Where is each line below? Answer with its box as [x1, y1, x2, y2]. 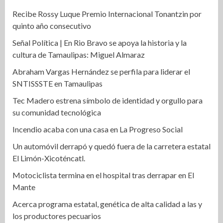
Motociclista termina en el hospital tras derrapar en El [12, 170, 194, 180]
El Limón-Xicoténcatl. [12, 153, 85, 163]
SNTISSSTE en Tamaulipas [12, 79, 103, 88]
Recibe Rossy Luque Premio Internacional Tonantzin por [12, 9, 202, 18]
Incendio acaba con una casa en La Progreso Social [12, 124, 183, 134]
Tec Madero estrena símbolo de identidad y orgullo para [12, 96, 203, 105]
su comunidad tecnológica [12, 108, 101, 117]
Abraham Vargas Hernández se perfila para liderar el [12, 67, 190, 76]
